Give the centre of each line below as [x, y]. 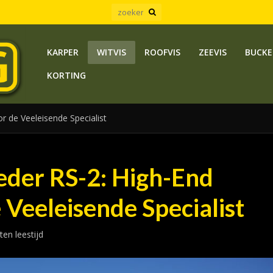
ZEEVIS [212, 52]
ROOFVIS [162, 52]
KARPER [62, 52]
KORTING [66, 75]
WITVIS [111, 52]
